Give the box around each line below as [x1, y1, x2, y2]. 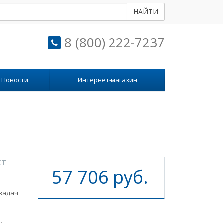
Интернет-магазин [77, 75, 137, 84]
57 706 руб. [51, 165, 148, 189]
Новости [1, 75, 28, 84]
